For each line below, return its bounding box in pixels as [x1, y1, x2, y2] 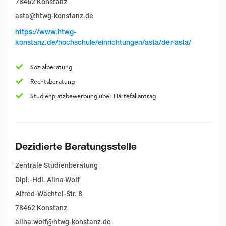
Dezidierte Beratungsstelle [15, 142, 137, 153]
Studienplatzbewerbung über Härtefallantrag [30, 93, 156, 100]
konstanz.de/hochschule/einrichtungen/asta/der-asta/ [15, 39, 191, 47]
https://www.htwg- [15, 29, 76, 36]
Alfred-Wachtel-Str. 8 [15, 189, 82, 198]
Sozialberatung [30, 64, 73, 71]
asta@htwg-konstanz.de [15, 11, 93, 20]
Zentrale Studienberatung [15, 161, 98, 169]
